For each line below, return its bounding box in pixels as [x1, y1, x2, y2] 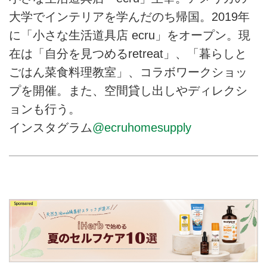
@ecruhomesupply [92, 121, 191, 135]
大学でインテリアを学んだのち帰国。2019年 [9, 10, 250, 24]
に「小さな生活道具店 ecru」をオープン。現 [9, 29, 250, 42]
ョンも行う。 [9, 103, 80, 116]
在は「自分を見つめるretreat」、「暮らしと [9, 47, 247, 61]
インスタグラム [9, 121, 92, 135]
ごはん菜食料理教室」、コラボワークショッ [9, 66, 247, 79]
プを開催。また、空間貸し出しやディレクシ [9, 84, 247, 98]
